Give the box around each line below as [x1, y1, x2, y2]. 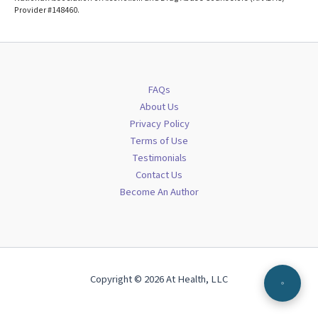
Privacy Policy [128, 116, 190, 132]
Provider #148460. [14, 4, 79, 16]
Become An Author [119, 185, 199, 200]
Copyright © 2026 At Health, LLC [90, 272, 228, 287]
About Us [139, 99, 179, 115]
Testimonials [131, 150, 187, 166]
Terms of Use [130, 133, 188, 149]
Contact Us [136, 168, 182, 183]
